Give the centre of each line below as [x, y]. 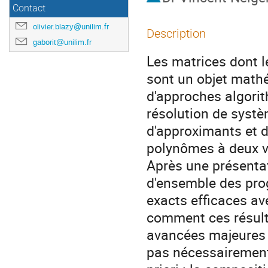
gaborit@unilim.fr [62, 42]
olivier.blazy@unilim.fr [71, 27]
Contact [29, 8]
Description [176, 33]
